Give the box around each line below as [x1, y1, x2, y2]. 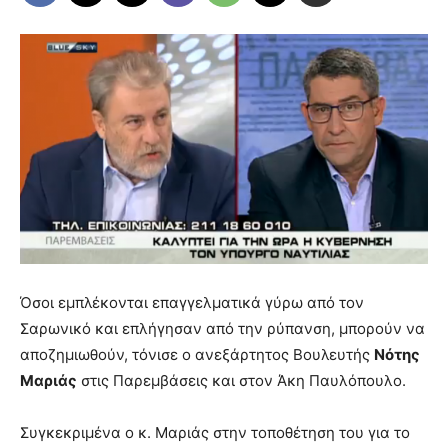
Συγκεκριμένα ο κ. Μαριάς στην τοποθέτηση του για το [20, 423, 410, 443]
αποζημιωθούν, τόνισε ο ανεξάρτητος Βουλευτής [20, 345, 374, 365]
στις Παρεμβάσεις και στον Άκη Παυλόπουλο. [77, 371, 406, 391]
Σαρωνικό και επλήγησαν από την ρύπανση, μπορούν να [20, 319, 425, 339]
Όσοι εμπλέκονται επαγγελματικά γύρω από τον [20, 293, 364, 313]
